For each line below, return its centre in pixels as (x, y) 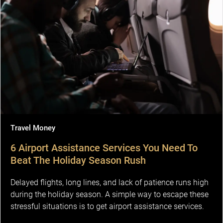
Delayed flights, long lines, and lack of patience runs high (110, 182)
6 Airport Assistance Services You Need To (104, 148)
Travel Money (33, 128)
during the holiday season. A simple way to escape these (110, 194)
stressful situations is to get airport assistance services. (107, 206)
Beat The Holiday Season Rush (78, 160)
